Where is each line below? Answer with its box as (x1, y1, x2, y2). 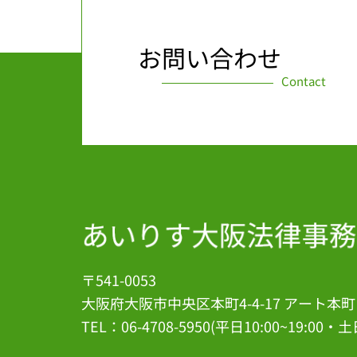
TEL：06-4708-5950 (81, 315, 210, 336)
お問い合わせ (138, 40, 281, 76)
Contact (281, 73, 326, 90)
